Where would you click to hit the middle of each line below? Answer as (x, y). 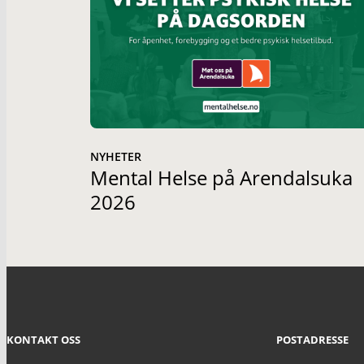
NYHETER (115, 156)
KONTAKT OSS (43, 339)
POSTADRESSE (312, 339)
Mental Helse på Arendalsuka (221, 178)
